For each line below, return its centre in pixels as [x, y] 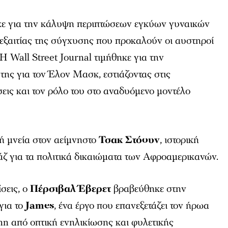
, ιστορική [180, 140]
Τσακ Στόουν [130, 140]
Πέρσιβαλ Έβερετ [71, 189]
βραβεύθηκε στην [149, 189]
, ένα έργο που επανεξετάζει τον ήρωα [132, 206]
